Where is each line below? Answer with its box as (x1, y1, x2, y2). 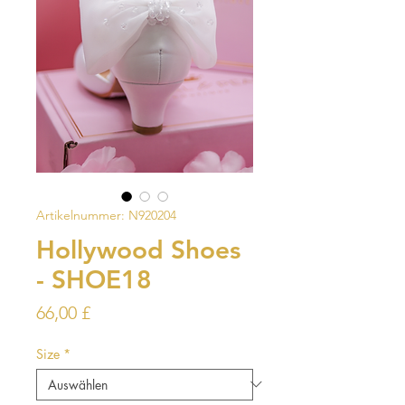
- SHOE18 (36, 263, 152, 295)
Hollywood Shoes (36, 233, 240, 265)
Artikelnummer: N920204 (36, 206, 176, 223)
